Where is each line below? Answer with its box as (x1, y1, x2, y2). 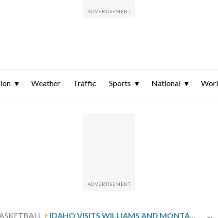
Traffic (73, 78, 96, 88)
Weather (31, 78, 60, 88)
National (151, 78, 181, 88)
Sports (109, 78, 131, 88)
